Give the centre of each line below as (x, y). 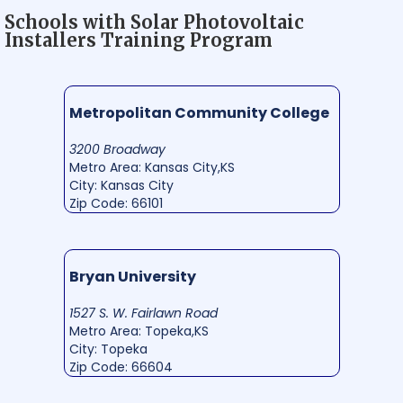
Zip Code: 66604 (121, 367)
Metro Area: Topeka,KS (139, 331)
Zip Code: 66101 (116, 203)
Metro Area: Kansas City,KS (152, 167)
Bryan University (132, 276)
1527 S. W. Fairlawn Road (143, 313)
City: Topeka (108, 349)
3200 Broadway (117, 149)
